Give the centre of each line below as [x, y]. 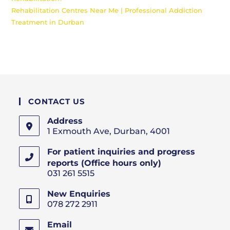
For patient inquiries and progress [121, 152]
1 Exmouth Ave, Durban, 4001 [109, 131]
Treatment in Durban [48, 22]
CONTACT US [57, 101]
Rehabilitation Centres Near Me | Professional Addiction [107, 10]
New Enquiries [79, 194]
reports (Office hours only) [104, 163]
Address [65, 121]
